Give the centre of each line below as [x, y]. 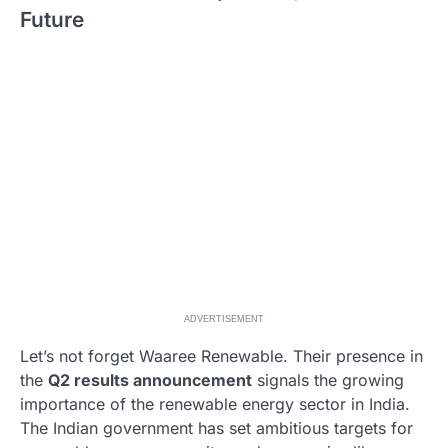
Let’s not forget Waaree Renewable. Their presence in [221, 356]
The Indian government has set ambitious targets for [216, 428]
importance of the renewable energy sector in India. [215, 404]
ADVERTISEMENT [224, 319]
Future [52, 19]
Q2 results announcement [150, 380]
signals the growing [328, 380]
